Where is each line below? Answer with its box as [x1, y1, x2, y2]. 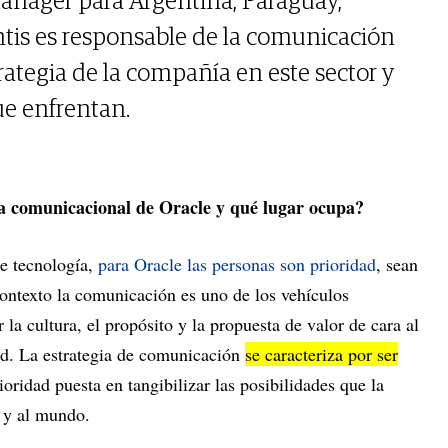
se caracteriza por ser [245, 342, 398, 367]
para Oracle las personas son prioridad [98, 252, 376, 277]
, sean [376, 252, 418, 277]
